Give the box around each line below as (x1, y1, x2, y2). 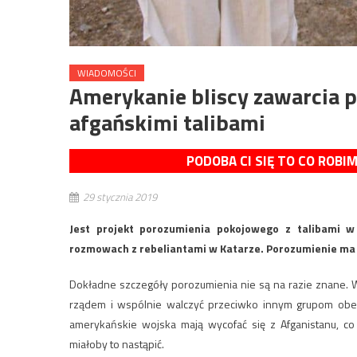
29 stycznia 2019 (83, 189, 157, 206)
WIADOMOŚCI (77, 65, 136, 81)
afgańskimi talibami (69, 105, 265, 140)
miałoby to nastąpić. (69, 335, 164, 353)
